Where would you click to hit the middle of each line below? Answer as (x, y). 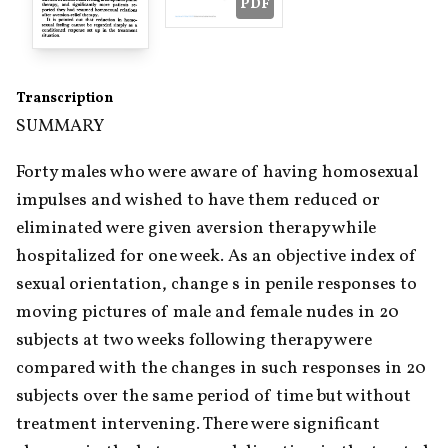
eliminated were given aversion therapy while (196, 228)
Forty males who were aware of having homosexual (217, 172)
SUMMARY (60, 127)
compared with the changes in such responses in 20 (221, 368)
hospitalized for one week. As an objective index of (216, 256)
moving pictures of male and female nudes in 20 (207, 312)
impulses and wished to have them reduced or (198, 200)
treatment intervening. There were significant (198, 424)
